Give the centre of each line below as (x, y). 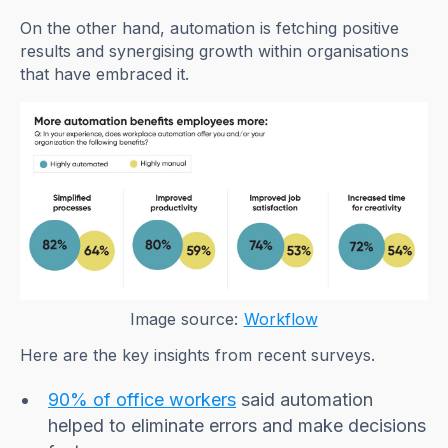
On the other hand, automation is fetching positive (210, 28)
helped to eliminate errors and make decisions (237, 426)
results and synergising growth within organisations (214, 51)
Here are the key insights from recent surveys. (198, 355)
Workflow (280, 319)
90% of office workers (142, 400)
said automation (305, 400)
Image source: (187, 319)
